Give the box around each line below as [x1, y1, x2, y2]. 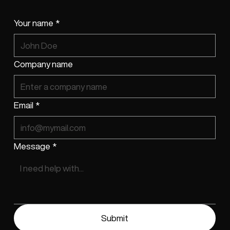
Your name [14, 18, 54, 27]
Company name [14, 59, 73, 68]
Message [14, 141, 51, 150]
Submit [101, 213, 128, 222]
